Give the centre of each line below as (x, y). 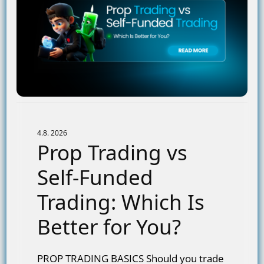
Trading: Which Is (121, 202)
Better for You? (109, 226)
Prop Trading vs (113, 152)
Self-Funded (95, 177)
